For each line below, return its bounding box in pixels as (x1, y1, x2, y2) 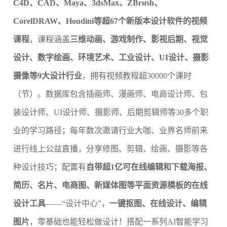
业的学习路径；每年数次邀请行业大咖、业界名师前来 (13, 126, 208, 135)
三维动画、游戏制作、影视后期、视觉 (70, 35, 208, 44)
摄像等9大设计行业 (13, 71, 82, 80)
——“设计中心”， (46, 199, 109, 208)
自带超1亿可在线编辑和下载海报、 (86, 163, 212, 171)
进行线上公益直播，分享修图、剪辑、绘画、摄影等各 (13, 144, 208, 153)
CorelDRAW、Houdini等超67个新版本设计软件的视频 (13, 17, 207, 25)
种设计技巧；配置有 (13, 163, 86, 171)
